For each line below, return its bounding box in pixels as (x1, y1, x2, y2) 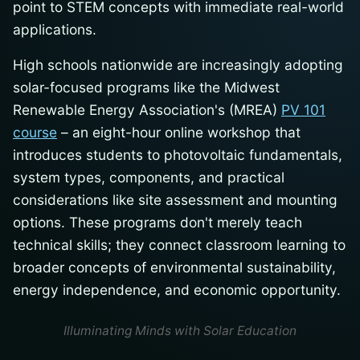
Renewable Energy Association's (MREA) (13, 101, 281, 119)
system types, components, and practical (13, 169, 284, 186)
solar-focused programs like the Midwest (13, 79, 280, 96)
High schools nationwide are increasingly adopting (13, 56, 343, 74)
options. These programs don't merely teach (13, 214, 302, 231)
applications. (13, 21, 96, 39)
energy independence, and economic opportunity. (13, 281, 341, 299)
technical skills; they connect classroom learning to (13, 236, 346, 254)
